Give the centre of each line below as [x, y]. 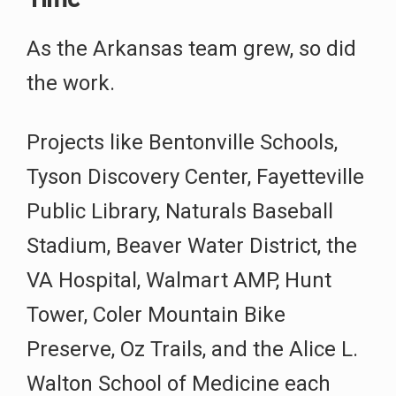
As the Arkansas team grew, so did [191, 49]
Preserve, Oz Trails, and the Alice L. [192, 350]
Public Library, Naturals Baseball [180, 212]
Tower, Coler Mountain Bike [156, 315]
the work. [71, 84]
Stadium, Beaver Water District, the [192, 246]
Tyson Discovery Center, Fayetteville [195, 177]
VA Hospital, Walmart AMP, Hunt [179, 281]
